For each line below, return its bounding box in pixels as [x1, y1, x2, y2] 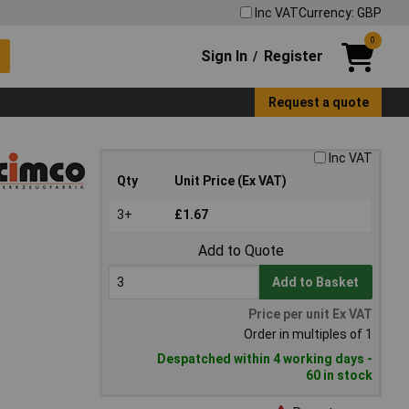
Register [263, 47, 323, 65]
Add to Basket [272, 275, 360, 290]
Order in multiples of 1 [244, 327, 372, 342]
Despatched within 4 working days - [157, 351, 372, 367]
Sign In [201, 47, 248, 65]
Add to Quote [197, 242, 284, 260]
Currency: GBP [299, 5, 382, 20]
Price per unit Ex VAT [248, 307, 372, 322]
